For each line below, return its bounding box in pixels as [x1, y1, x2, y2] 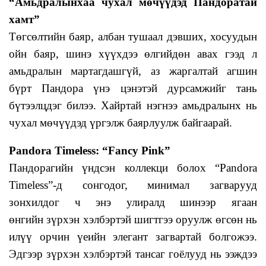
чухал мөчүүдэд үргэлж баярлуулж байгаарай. [9, 116, 232, 129]
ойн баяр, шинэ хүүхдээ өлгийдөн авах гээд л [9, 47, 257, 60]
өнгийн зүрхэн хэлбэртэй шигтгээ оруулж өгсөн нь [9, 213, 257, 226]
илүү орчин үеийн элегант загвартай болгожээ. [9, 230, 257, 243]
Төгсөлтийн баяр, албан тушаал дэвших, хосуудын [9, 30, 257, 43]
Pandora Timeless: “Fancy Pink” [9, 144, 170, 157]
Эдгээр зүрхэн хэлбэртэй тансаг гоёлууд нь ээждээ [9, 248, 257, 261]
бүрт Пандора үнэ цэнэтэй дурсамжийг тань [9, 81, 257, 94]
